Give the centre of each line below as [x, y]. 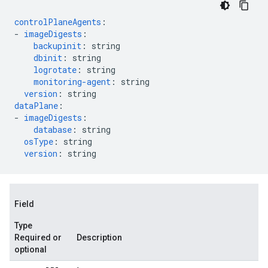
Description [99, 237]
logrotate [55, 70]
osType [39, 141]
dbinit [48, 58]
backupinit [57, 46]
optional [31, 249]
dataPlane [36, 106]
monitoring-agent [72, 82]
